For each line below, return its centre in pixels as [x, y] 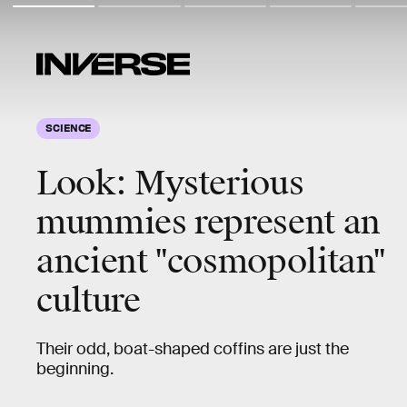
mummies [112, 223]
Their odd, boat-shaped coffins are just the [193, 349]
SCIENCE [69, 127]
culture [89, 301]
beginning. [75, 369]
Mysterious [215, 184]
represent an [283, 223]
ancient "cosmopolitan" [211, 262]
